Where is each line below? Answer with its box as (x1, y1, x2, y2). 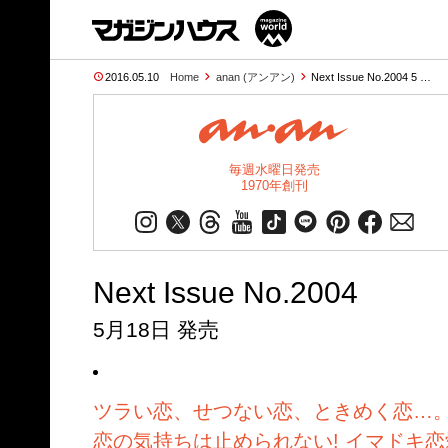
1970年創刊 (240, 178, 308, 193)
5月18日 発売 (92, 318, 219, 342)
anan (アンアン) (215, 71, 295, 83)
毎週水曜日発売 (228, 162, 320, 177)
